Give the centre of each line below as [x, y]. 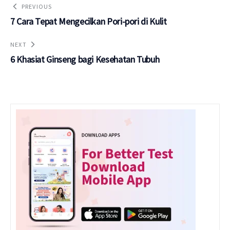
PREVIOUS [37, 6]
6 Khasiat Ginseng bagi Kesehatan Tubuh [85, 59]
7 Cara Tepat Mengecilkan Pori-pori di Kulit [89, 21]
